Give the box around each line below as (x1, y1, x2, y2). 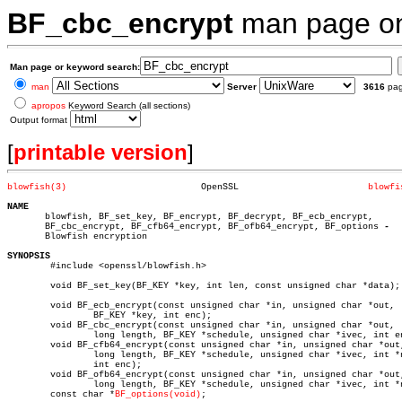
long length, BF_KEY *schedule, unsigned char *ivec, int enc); (7, 330, 93, 340)
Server (227, 82, 257, 92)
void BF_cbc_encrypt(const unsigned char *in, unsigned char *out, (7, 320, 50, 330)
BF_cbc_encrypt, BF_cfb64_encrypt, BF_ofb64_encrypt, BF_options (7, 222, 384, 232)
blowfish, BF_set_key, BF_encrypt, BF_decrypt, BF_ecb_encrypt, (7, 212, 373, 222)
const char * (50, 389, 115, 399)
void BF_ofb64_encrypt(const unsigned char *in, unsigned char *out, (7, 370, 50, 380)
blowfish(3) (7, 182, 66, 192)
